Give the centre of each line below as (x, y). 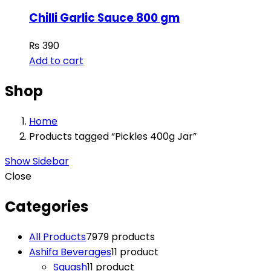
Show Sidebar (37, 161)
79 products (126, 237)
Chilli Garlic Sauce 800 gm (104, 18)
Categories (47, 206)
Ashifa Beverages (70, 252)
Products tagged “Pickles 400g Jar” (113, 136)
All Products (57, 237)
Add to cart (56, 61)
